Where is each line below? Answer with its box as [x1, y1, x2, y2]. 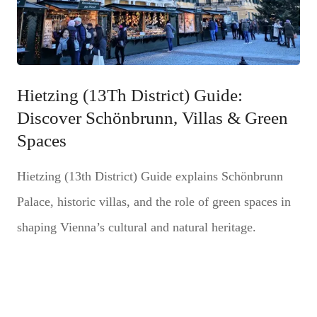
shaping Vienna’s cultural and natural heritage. [16, 219, 256, 234]
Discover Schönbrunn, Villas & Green [16, 108, 288, 127]
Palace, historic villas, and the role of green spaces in [16, 194, 291, 209]
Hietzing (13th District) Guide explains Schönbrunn [16, 168, 283, 183]
